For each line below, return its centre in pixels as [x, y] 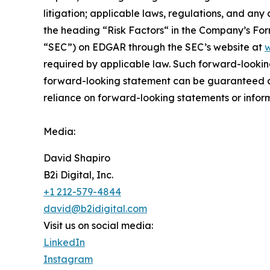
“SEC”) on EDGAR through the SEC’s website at [154, 47]
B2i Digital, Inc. [78, 175]
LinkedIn [64, 243]
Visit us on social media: [98, 226]
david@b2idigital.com [95, 209]
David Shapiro [77, 158]
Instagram [68, 259]
